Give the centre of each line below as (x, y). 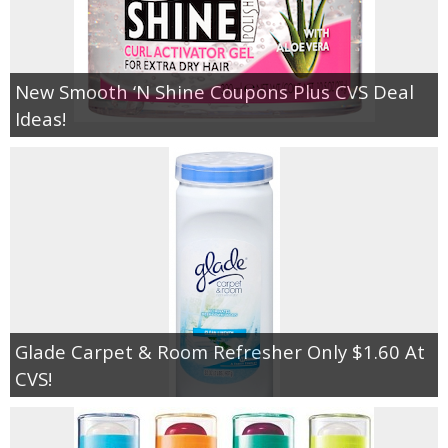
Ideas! (40, 118)
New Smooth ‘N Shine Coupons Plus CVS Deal (214, 91)
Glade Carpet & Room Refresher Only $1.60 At (220, 351)
